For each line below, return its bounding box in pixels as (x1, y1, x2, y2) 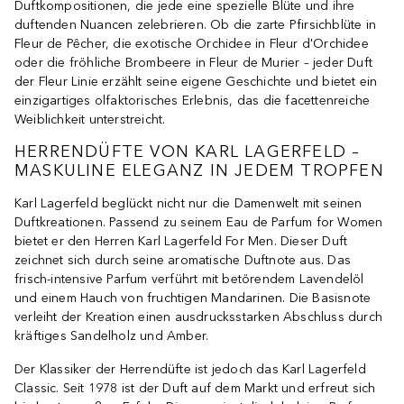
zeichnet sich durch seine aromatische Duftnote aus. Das (14, 252, 352, 268)
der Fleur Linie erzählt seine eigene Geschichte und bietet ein (14, 73, 378, 89)
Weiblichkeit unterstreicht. (14, 111, 166, 127)
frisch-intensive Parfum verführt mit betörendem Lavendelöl (14, 271, 364, 287)
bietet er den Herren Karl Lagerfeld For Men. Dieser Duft (14, 233, 348, 249)
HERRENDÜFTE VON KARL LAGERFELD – (14, 141, 361, 161)
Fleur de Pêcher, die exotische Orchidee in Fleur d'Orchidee (14, 35, 369, 51)
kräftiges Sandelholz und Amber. (14, 327, 209, 344)
